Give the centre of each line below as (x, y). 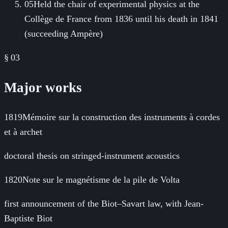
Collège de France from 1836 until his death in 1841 (121, 19)
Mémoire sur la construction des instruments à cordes (121, 117)
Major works (43, 88)
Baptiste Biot (28, 219)
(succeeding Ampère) (64, 33)
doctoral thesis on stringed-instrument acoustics (92, 156)
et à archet (23, 132)
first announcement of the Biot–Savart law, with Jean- (104, 204)
